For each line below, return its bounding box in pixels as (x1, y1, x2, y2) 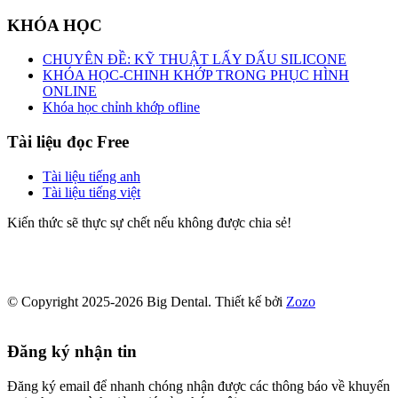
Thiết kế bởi (215, 293, 286, 309)
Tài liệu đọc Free (7, 132, 129, 152)
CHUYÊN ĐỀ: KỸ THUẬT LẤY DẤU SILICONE (43, 52, 346, 68)
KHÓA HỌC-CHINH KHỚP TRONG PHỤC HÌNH (43, 68, 349, 84)
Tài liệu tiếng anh (43, 168, 140, 184)
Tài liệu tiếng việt (43, 184, 140, 200)
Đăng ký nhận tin (7, 342, 137, 362)
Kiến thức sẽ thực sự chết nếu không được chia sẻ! (7, 214, 291, 230)
